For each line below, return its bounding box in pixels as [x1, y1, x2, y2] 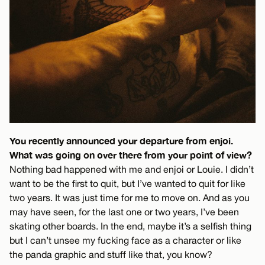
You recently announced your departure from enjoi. [9, 135, 233, 147]
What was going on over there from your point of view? [9, 149, 252, 161]
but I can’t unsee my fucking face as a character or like [9, 235, 241, 246]
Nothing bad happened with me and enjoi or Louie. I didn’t [9, 164, 254, 175]
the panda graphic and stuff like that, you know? [9, 249, 212, 260]
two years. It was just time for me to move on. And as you [9, 192, 250, 203]
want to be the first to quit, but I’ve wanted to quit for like [9, 178, 245, 189]
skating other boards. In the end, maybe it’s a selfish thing [9, 221, 251, 232]
